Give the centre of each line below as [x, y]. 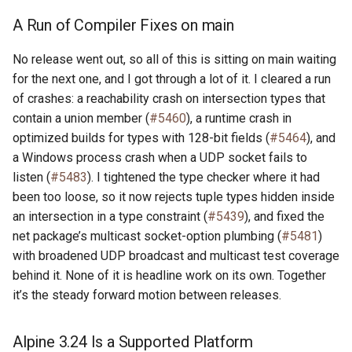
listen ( [31, 177]
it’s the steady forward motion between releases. [147, 295]
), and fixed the [284, 216]
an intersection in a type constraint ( [110, 216]
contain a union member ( [81, 118]
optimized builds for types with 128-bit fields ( [141, 138]
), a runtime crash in [239, 118]
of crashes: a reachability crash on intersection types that [169, 99]
